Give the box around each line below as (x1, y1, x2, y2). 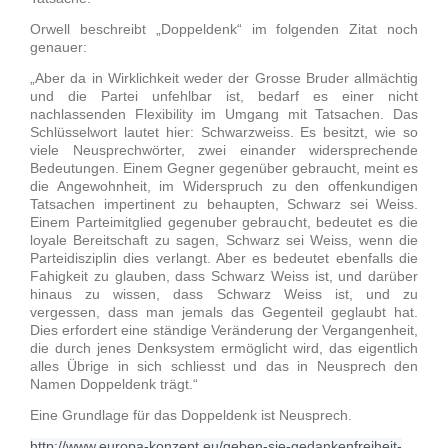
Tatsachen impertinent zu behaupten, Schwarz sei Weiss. (30, 196, 418, 213)
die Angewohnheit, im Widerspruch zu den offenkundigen (30, 178, 418, 195)
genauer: (30, 39, 87, 56)
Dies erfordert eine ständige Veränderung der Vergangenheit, (30, 322, 418, 339)
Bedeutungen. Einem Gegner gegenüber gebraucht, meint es (30, 160, 418, 177)
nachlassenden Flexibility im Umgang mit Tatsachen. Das (30, 106, 418, 123)
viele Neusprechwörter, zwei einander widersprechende (30, 142, 418, 159)
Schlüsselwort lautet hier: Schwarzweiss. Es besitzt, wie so (30, 124, 418, 141)
